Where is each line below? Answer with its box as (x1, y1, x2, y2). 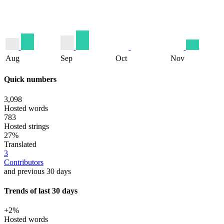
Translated (4, 139, 36, 148)
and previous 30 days (4, 166, 71, 175)
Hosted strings (4, 121, 49, 130)
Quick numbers (4, 75, 56, 84)
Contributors (4, 157, 43, 166)
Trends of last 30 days (4, 186, 77, 195)
